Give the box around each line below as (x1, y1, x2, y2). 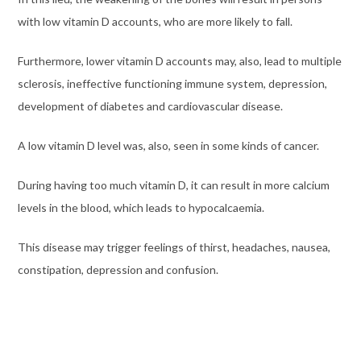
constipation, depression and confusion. (17, 262, 218, 276)
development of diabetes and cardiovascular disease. (17, 98, 283, 113)
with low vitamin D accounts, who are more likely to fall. (17, 14, 293, 28)
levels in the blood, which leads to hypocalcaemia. (17, 200, 264, 214)
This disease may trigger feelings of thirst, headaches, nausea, (17, 239, 330, 254)
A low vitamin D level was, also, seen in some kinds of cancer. (17, 138, 319, 152)
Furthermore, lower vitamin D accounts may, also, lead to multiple (17, 53, 342, 68)
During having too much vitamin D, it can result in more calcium (17, 177, 330, 192)
